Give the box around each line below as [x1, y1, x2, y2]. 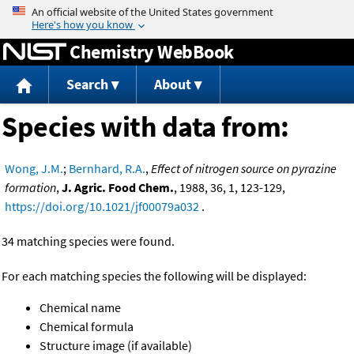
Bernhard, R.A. [69, 160, 145, 177]
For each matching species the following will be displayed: [2, 268, 307, 284]
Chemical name [40, 299, 121, 316]
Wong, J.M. [5, 160, 63, 177]
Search [66, 75, 108, 94]
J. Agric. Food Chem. [62, 179, 174, 196]
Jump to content [133, 3, 221, 19]
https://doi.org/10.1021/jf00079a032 [5, 198, 199, 215]
